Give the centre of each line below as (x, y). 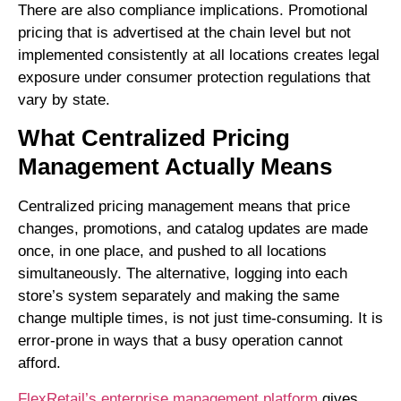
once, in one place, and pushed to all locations (172, 252)
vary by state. (64, 100)
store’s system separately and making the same (179, 296)
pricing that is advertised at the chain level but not (184, 33)
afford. (39, 363)
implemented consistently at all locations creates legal (199, 55)
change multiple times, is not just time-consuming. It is (200, 319)
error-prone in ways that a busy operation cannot (180, 341)
